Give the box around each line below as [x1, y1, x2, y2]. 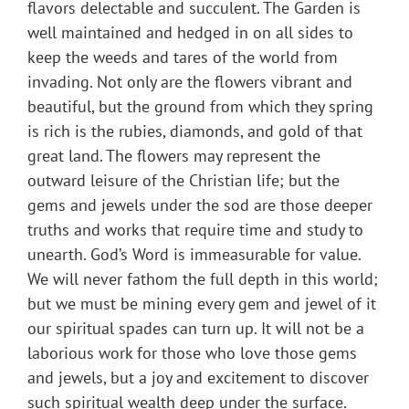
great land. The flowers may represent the [27, 145, 320, 167]
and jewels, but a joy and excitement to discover [27, 367, 369, 389]
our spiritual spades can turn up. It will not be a [27, 318, 364, 340]
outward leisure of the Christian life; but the [27, 170, 340, 192]
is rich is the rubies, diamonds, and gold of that [27, 121, 362, 142]
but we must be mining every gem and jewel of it [27, 293, 376, 315]
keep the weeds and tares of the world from [27, 47, 338, 68]
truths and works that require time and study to [27, 219, 363, 241]
